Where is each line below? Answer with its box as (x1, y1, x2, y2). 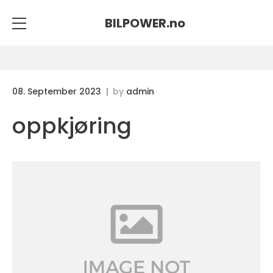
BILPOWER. (105, 14, 169, 32)
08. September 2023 (12, 85, 104, 97)
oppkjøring (12, 110, 132, 141)
